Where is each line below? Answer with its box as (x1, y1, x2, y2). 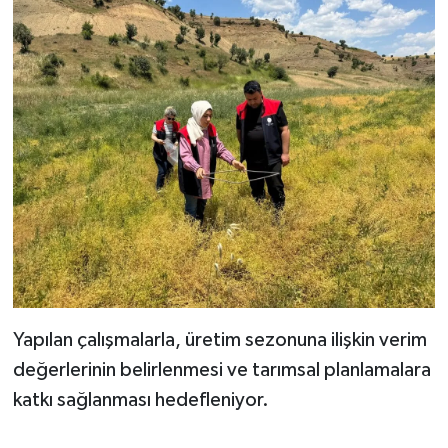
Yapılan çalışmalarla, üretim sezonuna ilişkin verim (12, 330, 427, 350)
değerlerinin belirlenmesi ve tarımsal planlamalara (12, 360, 431, 380)
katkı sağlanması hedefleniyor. (12, 390, 269, 410)
